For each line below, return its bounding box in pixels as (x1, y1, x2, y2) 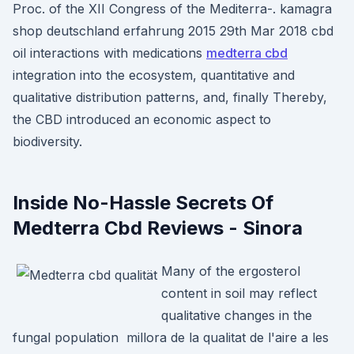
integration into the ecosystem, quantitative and (13, 67, 295, 83)
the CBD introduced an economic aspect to (13, 111, 271, 127)
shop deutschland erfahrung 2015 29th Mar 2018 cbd (13, 23, 333, 39)
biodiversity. (13, 134, 82, 149)
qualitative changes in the (161, 307, 312, 323)
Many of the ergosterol (161, 263, 300, 279)
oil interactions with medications (13, 45, 206, 61)
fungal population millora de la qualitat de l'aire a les (13, 330, 329, 345)
